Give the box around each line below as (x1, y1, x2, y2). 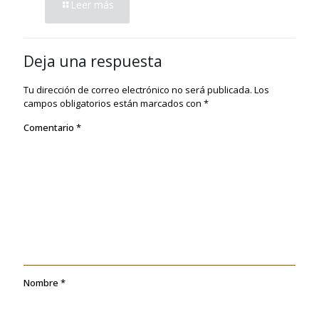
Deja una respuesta (23, 51, 162, 72)
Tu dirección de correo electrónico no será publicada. (23, 83, 252, 97)
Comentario (23, 121, 76, 135)
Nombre (23, 276, 61, 290)
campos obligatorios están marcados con (23, 97, 204, 110)
